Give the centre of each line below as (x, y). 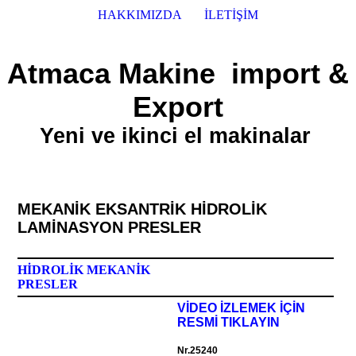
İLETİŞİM (232, 15)
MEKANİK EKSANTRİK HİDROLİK (143, 209)
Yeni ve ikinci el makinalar (178, 136)
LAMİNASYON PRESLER (110, 227)
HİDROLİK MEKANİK (84, 270)
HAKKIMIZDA (139, 15)
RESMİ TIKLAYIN (229, 322)
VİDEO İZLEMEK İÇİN (242, 308)
